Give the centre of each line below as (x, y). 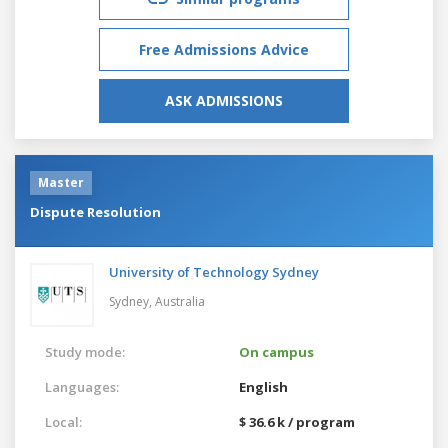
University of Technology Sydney (214, 271)
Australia (180, 301)
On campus (276, 351)
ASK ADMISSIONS (224, 100)
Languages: (82, 386)
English (263, 386)
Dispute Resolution (95, 211)
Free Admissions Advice (224, 49)
